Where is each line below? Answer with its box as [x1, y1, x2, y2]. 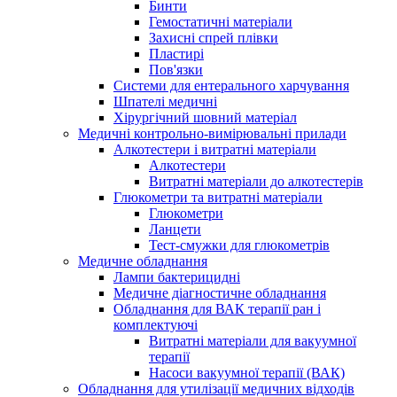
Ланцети [149, 221, 201, 237]
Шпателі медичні [113, 93, 217, 109]
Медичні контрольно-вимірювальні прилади [78, 125, 346, 141]
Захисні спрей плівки [149, 29, 278, 45]
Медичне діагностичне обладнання [113, 284, 326, 300]
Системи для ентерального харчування [113, 77, 349, 93]
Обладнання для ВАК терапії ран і [113, 300, 321, 316]
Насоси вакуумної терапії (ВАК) [149, 364, 345, 380]
